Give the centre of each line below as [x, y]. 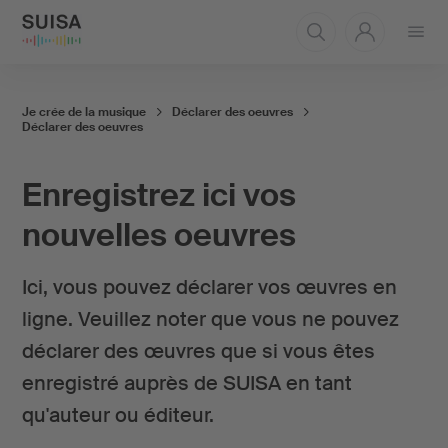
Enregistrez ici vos [158, 195]
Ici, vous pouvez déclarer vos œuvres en [209, 287]
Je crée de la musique [83, 111]
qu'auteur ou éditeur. [117, 415]
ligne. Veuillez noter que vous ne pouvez [210, 319]
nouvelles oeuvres [158, 235]
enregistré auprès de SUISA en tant [186, 383]
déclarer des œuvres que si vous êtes [198, 351]
